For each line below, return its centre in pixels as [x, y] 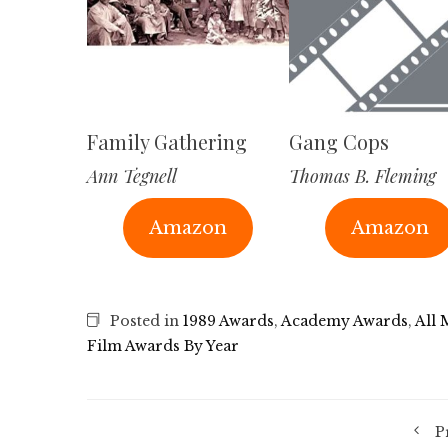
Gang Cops [338, 142]
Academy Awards [344, 321]
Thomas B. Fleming [362, 176]
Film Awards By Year [163, 346]
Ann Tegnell [132, 176]
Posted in [144, 321]
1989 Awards [228, 321]
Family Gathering [167, 142]
